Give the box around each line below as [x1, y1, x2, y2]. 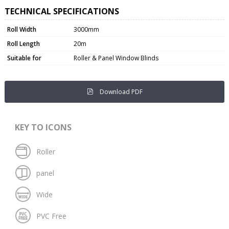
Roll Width [7, 25, 36, 34]
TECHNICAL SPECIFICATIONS [4, 5, 119, 17]
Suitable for [7, 53, 41, 62]
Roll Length [7, 39, 40, 48]
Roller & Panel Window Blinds [73, 53, 158, 62]
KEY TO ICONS [14, 121, 72, 133]
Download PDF [98, 87, 143, 96]
